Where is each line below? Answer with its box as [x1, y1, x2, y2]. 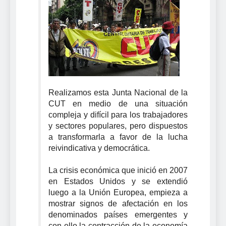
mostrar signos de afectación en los [48, 199, 188, 208]
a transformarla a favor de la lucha [48, 132, 188, 141]
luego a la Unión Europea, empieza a [48, 188, 188, 197]
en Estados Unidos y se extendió [48, 177, 188, 186]
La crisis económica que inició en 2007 [48, 165, 188, 175]
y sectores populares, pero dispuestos [48, 121, 188, 130]
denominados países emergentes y [48, 210, 188, 219]
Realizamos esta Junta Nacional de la [48, 88, 188, 97]
